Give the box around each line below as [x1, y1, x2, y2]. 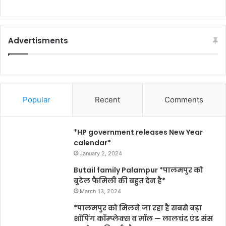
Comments [164, 95, 204, 105]
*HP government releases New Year [74, 127, 203, 138]
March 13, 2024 [80, 188, 121, 195]
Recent [94, 95, 120, 105]
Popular [22, 95, 50, 105]
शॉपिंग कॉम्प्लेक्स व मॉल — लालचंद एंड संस [74, 213, 213, 224]
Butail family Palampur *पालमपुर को [74, 165, 203, 176]
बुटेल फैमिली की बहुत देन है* [74, 176, 165, 186]
